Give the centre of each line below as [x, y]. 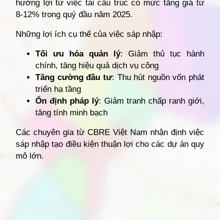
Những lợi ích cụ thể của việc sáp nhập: [89, 34]
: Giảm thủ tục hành [162, 54]
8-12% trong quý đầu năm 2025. [74, 14]
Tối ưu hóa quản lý [78, 54]
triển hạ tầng [58, 89]
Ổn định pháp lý [67, 101]
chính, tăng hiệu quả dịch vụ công [97, 65]
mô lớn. [30, 156]
